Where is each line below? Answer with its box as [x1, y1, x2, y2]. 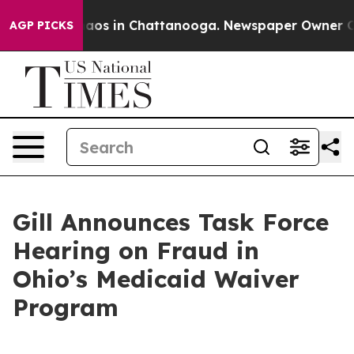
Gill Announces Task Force [13, 207, 329, 237]
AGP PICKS [9, 18, 73, 32]
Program [13, 292, 119, 322]
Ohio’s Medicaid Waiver [13, 264, 299, 294]
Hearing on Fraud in [13, 235, 259, 265]
